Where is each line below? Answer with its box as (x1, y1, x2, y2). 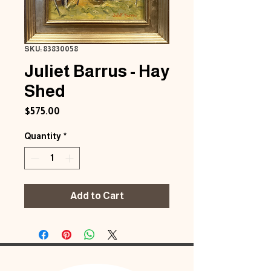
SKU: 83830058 (24, 45, 78, 53)
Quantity (24, 131, 61, 141)
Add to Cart (70, 191, 124, 201)
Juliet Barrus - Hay (24, 62, 169, 80)
